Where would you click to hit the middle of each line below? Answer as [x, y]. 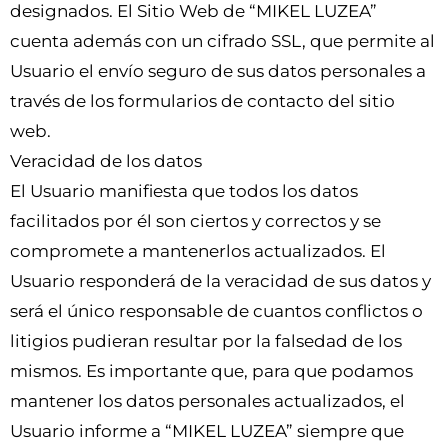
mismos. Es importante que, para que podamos [211, 370]
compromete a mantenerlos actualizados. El [198, 250]
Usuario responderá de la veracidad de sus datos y [220, 280]
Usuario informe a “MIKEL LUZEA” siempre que [207, 430]
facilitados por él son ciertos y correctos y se [195, 220]
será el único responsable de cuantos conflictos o [216, 310]
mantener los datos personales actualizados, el [207, 400]
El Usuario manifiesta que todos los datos [184, 190]
